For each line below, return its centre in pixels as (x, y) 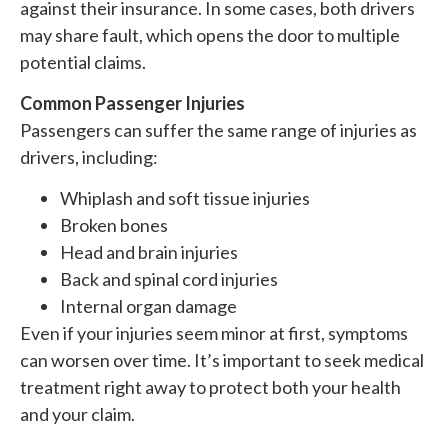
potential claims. (83, 61)
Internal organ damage (148, 306)
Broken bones (114, 225)
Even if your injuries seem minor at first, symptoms (214, 333)
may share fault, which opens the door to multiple (210, 34)
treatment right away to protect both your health (210, 387)
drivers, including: (89, 156)
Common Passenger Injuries (132, 102)
